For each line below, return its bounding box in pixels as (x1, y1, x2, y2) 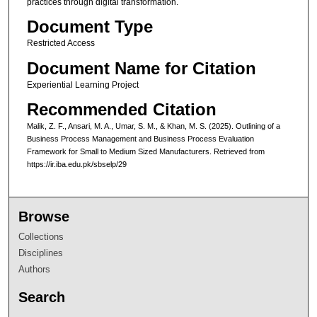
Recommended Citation (26, 100, 217, 120)
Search (18, 289, 66, 305)
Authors (18, 263, 51, 275)
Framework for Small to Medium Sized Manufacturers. (26, 147, 214, 156)
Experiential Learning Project (26, 79, 139, 90)
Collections (18, 231, 64, 242)
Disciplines (18, 247, 64, 258)
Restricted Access (26, 38, 95, 49)
